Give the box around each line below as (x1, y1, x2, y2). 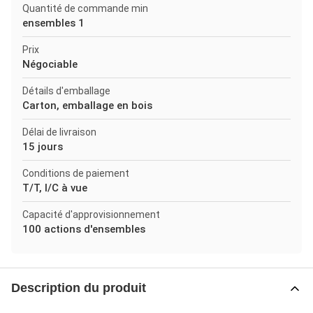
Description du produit (11, 281, 146, 295)
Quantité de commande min (22, 3, 148, 14)
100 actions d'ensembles (22, 223, 145, 235)
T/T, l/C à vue (22, 182, 87, 194)
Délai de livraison (22, 126, 96, 138)
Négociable (22, 58, 78, 71)
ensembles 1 (22, 17, 85, 29)
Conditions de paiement (22, 168, 129, 179)
